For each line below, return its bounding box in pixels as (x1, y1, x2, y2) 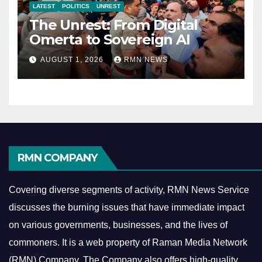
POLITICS (62, 3, 89, 10)
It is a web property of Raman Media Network (62, 237, 247, 248)
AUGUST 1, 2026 (40, 56, 106, 64)
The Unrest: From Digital (29, 16, 198, 34)
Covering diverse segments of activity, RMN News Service (9, 185, 249, 195)
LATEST (33, 3, 55, 10)
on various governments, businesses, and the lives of (9, 220, 227, 230)
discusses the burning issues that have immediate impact (9, 202, 244, 213)
